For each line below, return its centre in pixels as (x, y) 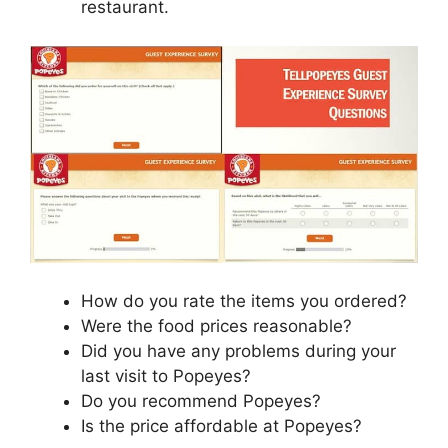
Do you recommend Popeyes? (201, 400)
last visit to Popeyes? (166, 375)
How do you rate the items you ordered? (244, 300)
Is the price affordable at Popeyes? (221, 425)
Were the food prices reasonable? (216, 325)
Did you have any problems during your (238, 350)
